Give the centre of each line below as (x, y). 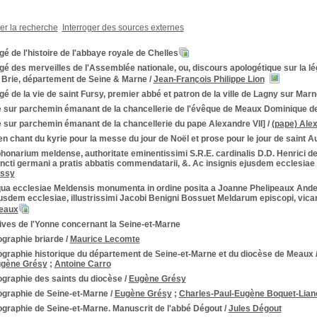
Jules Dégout (255, 309)
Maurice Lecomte (105, 239)
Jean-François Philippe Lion (209, 79)
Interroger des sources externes (123, 28)
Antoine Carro (82, 264)
